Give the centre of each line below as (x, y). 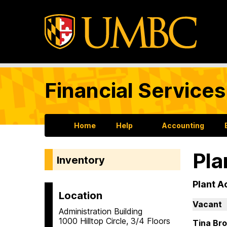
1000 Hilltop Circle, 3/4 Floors (115, 221)
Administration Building (101, 211)
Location (81, 195)
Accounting (183, 126)
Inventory (81, 160)
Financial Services (135, 91)
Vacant (207, 204)
